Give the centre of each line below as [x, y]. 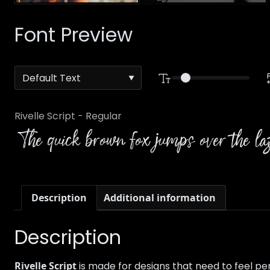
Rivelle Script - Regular [68, 116]
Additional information [160, 198]
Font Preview [74, 35]
